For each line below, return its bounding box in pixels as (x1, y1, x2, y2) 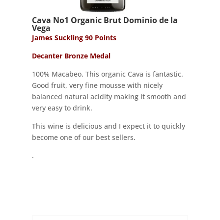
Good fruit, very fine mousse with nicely (31, 81, 163, 90)
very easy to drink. (31, 103, 92, 112)
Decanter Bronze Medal (31, 51, 110, 60)
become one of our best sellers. (31, 133, 136, 142)
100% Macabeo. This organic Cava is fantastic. (31, 69, 183, 79)
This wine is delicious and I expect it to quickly (31, 121, 185, 131)
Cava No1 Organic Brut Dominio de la (31, 15, 178, 26)
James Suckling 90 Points (31, 33, 118, 42)
